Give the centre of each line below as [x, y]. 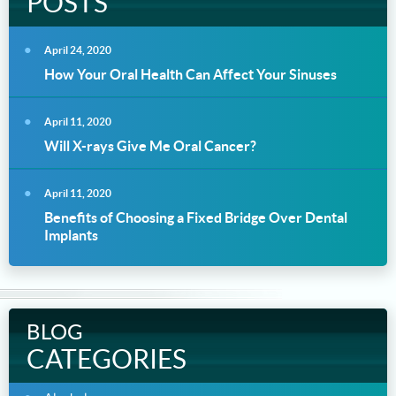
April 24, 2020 [78, 49]
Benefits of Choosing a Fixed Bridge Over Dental [196, 217]
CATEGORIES [107, 358]
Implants [71, 235]
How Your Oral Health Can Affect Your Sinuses [190, 74]
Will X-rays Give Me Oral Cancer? [150, 145]
